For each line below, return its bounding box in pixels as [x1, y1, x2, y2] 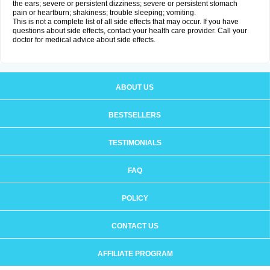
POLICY [121, 194, 148, 202]
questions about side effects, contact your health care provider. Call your [13, 27, 247, 35]
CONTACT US [111, 222, 159, 230]
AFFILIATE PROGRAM [97, 250, 173, 258]
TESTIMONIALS [108, 139, 162, 147]
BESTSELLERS [108, 111, 161, 119]
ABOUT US [116, 83, 154, 92]
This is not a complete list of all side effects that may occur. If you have [13, 17, 239, 26]
